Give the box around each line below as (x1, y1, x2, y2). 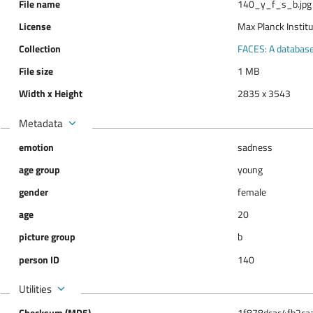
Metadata (18, 114, 63, 131)
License (18, 19, 51, 34)
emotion (18, 140, 54, 155)
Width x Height (18, 86, 82, 101)
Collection (18, 41, 61, 57)
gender (18, 184, 48, 200)
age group (18, 162, 60, 177)
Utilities (18, 279, 52, 297)
